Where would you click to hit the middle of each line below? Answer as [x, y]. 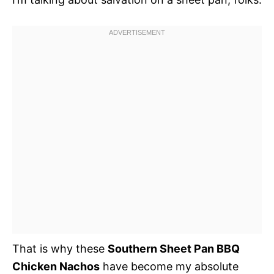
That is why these [60, 248]
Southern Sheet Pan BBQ [174, 248]
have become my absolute [169, 266]
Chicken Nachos [56, 266]
